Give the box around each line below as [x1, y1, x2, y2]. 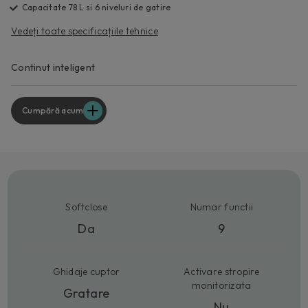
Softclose [65, 200, 107, 213]
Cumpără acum [22, 104, 84, 115]
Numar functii [190, 200, 254, 213]
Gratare [63, 285, 110, 301]
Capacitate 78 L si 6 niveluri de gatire [22, 2, 171, 13]
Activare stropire [184, 265, 260, 278]
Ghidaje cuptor [52, 265, 120, 278]
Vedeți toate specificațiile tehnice [11, 24, 158, 37]
